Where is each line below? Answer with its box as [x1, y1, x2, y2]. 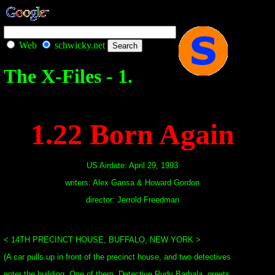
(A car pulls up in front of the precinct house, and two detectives [4, 252, 231, 261]
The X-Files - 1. [4, 65, 133, 88]
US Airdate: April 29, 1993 [87, 161, 178, 170]
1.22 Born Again [30, 118, 234, 150]
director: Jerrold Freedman [85, 195, 179, 204]
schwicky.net [52, 40, 107, 50]
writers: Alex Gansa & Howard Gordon [65, 178, 199, 187]
